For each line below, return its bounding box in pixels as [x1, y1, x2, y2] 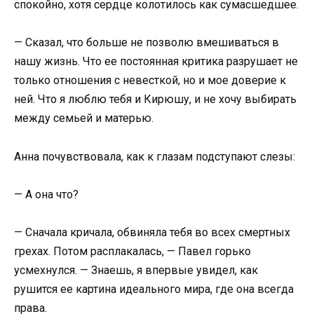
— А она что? [14, 187, 78, 201]
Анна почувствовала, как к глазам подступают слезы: [14, 149, 295, 163]
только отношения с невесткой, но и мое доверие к [14, 74, 286, 88]
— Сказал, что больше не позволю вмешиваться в [14, 36, 279, 50]
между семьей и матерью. [14, 111, 153, 125]
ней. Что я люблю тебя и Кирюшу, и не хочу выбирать [14, 93, 296, 107]
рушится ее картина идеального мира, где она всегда [14, 282, 294, 296]
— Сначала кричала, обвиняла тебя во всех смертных [14, 226, 290, 240]
